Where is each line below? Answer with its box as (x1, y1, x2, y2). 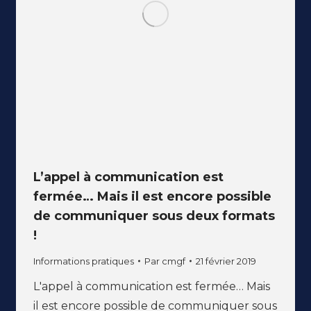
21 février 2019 (195, 255, 256, 267)
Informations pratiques (33, 255, 134, 267)
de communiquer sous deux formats (33, 208, 275, 224)
